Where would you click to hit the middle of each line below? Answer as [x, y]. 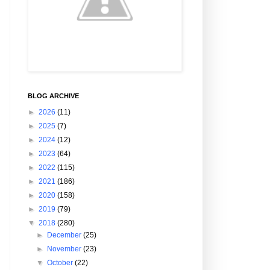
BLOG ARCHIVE [53, 96]
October [61, 263]
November [65, 249]
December [65, 235]
